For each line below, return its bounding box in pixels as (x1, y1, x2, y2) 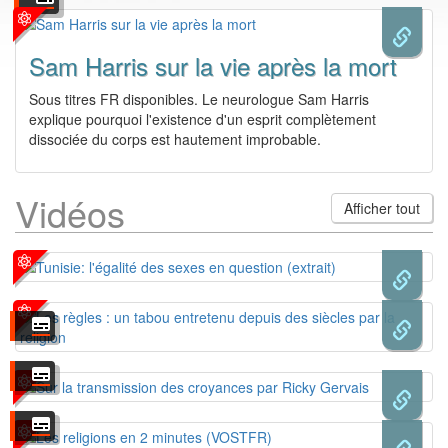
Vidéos (15, 187, 125, 238)
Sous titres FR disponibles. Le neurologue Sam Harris (29, 89, 369, 109)
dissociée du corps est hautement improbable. (29, 129, 321, 149)
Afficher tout (344, 198, 420, 218)
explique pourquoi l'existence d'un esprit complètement (29, 109, 376, 129)
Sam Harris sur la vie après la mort (29, 48, 397, 83)
